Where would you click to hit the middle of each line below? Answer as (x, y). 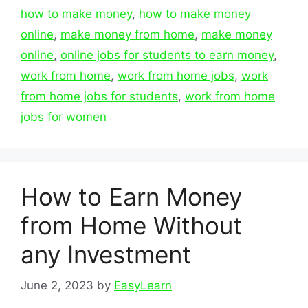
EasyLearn (143, 285)
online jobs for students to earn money (167, 55)
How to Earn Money (131, 197)
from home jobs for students (99, 97)
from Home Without (131, 226)
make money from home (128, 35)
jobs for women (64, 117)
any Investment (106, 255)
